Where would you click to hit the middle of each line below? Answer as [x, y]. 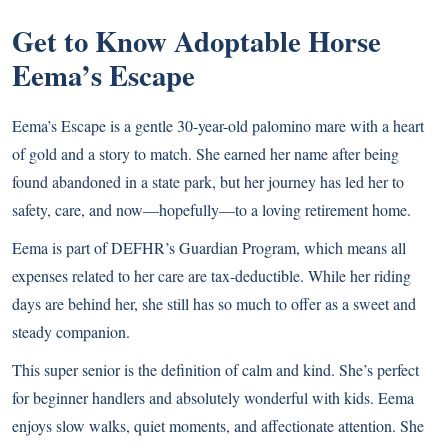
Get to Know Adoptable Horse [196, 40]
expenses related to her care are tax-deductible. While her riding [211, 275]
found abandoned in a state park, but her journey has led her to [208, 181]
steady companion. [71, 331]
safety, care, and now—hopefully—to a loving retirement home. [211, 209]
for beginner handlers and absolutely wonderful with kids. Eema [213, 397]
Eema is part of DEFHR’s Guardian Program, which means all [209, 247]
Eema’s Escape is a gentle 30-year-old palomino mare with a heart [218, 125]
